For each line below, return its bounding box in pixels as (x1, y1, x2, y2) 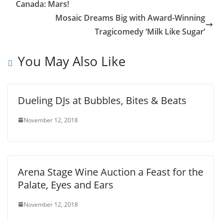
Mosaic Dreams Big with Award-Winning (55, 12, 205, 23)
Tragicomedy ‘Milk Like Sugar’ (95, 26, 205, 37)
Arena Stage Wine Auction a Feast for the (18, 165, 203, 179)
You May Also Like (18, 52, 126, 70)
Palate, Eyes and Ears (18, 178, 113, 191)
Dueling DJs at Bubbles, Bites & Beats (18, 93, 186, 107)
